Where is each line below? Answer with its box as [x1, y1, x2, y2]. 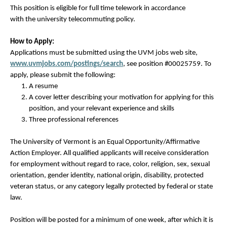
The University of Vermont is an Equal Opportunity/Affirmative [10, 138, 200, 146]
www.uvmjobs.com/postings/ [10, 60, 103, 68]
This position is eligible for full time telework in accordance [10, 5, 185, 12]
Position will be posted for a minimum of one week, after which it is [10, 216, 213, 224]
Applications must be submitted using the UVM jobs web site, [10, 49, 198, 57]
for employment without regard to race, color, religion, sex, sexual [10, 161, 210, 168]
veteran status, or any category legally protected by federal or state [10, 183, 213, 191]
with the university [10, 16, 68, 23]
